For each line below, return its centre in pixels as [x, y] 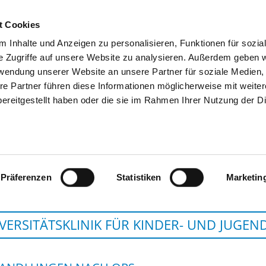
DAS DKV [221, 52]
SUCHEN [85, 52]
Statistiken [139, 177]
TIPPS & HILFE [153, 52]
